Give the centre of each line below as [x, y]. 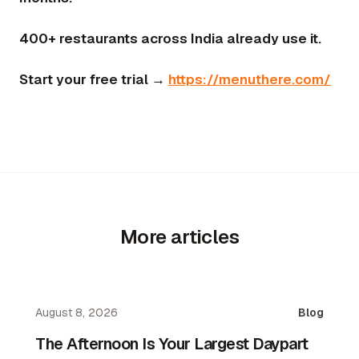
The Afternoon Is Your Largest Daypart [172, 344]
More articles [179, 237]
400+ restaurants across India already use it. [170, 38]
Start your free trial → [94, 79]
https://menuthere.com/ [250, 79]
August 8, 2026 [77, 313]
